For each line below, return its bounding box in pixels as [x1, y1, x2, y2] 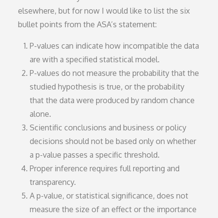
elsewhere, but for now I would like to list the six [18, 5, 190, 16]
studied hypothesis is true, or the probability [30, 81, 185, 91]
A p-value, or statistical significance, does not [30, 190, 189, 200]
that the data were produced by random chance [30, 95, 195, 105]
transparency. [30, 177, 76, 187]
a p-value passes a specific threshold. [30, 149, 160, 160]
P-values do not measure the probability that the [30, 68, 200, 78]
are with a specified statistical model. [30, 54, 160, 64]
